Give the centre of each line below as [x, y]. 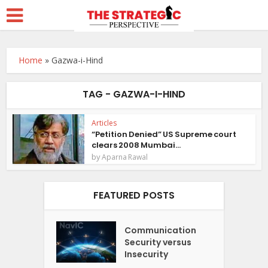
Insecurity [147, 254]
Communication [161, 230]
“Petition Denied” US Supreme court [164, 134]
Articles [104, 123]
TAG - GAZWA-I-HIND [134, 94]
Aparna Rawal [125, 157]
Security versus [158, 242]
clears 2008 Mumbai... [136, 145]
